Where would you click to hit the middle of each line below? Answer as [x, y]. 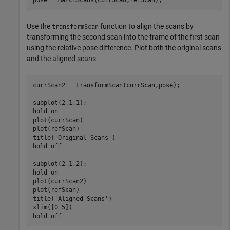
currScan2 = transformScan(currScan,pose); [106, 85]
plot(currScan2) [60, 181]
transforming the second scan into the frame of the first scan [123, 37]
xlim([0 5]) [52, 207]
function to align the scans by [146, 26]
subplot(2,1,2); [60, 164]
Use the [39, 26]
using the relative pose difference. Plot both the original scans [124, 48]
